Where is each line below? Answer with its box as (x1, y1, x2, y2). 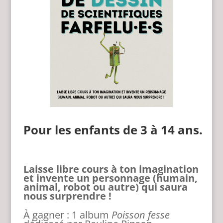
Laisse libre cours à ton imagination (23, 162, 199, 176)
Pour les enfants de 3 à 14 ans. (23, 121, 203, 138)
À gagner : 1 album (23, 208, 111, 222)
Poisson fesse (111, 208, 170, 222)
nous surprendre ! (23, 189, 111, 203)
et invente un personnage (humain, (23, 171, 198, 185)
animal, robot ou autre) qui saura (23, 180, 188, 194)
